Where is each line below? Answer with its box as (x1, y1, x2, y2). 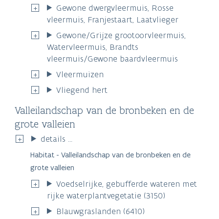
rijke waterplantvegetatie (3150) (47, 190, 165, 201)
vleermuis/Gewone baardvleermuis (47, 53, 178, 64)
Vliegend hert (56, 84, 108, 95)
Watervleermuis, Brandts (47, 41, 138, 52)
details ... (41, 133, 73, 144)
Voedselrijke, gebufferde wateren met (56, 178, 197, 189)
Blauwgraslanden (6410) (56, 205, 145, 217)
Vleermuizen (56, 68, 104, 80)
